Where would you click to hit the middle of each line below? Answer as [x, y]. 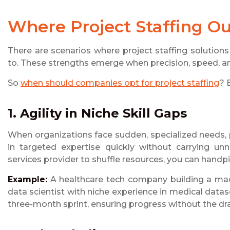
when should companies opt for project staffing [120, 83]
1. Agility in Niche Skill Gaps [97, 113]
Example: [27, 179]
